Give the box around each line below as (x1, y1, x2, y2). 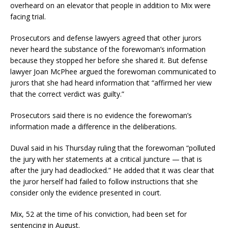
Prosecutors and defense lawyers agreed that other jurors (10, 33, 202, 43)
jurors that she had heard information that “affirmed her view (10, 77, 212, 88)
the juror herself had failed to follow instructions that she (10, 176, 198, 186)
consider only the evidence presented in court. (10, 187, 161, 197)
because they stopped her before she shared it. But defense (10, 55, 208, 65)
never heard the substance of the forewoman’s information (10, 44, 206, 54)
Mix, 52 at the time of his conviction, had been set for (10, 209, 187, 219)
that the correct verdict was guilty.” (10, 89, 124, 99)
